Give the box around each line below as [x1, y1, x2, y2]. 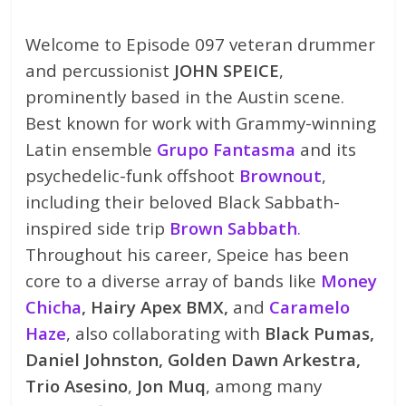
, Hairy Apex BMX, [82, 295, 234, 318]
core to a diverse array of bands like [25, 268, 322, 292]
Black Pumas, [265, 321, 375, 344]
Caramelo [269, 295, 351, 318]
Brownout [239, 163, 323, 187]
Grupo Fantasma [157, 137, 296, 160]
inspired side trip [25, 216, 170, 239]
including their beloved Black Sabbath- [25, 189, 341, 213]
